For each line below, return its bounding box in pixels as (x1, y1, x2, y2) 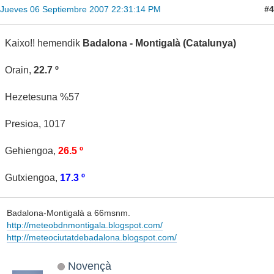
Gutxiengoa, (5, 172, 60, 183)
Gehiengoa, (5, 146, 58, 157)
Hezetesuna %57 (5, 92, 80, 103)
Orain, (5, 65, 34, 76)
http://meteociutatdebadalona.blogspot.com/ (6, 232, 177, 242)
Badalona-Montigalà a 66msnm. (6, 207, 130, 218)
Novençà (67, 259, 111, 272)
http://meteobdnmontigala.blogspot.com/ (6, 220, 163, 230)
